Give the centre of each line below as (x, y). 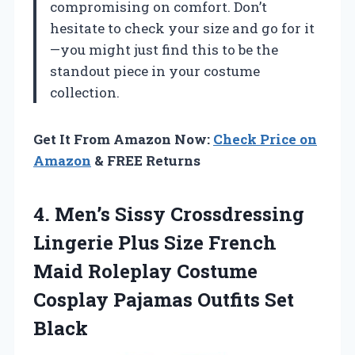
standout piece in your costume (155, 71)
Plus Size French (195, 242)
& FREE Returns (146, 160)
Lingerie (73, 242)
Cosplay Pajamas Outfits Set (164, 299)
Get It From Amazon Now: (123, 139)
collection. (85, 92)
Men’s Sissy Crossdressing (179, 214)
